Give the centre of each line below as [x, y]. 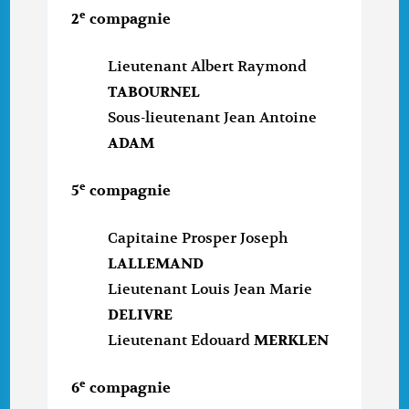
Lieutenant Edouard [181, 341]
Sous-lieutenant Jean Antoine [213, 118]
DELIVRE [141, 315]
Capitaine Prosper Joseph [198, 239]
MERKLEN [292, 341]
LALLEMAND [156, 264]
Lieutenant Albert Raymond [208, 67]
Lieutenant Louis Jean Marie [210, 290]
